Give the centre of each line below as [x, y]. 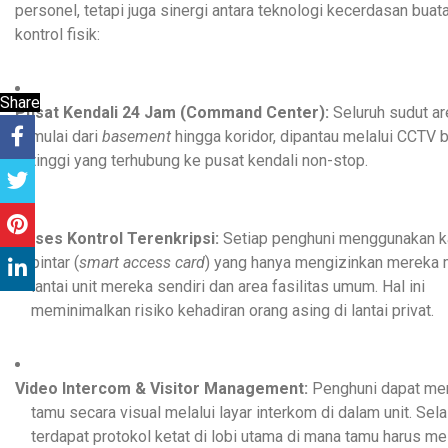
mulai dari [66, 136]
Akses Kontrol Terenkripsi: [117, 238]
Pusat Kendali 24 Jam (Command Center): [172, 112]
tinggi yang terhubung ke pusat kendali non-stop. [199, 160]
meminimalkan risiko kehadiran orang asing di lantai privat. [232, 310]
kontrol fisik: [57, 34]
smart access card [142, 262]
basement [136, 136]
